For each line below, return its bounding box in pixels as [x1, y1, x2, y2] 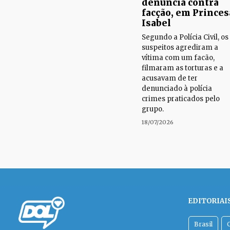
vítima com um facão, [142, 53, 215, 62]
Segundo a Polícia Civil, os [142, 32, 228, 42]
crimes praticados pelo [142, 94, 220, 103]
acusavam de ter [142, 73, 198, 83]
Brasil [194, 220, 213, 228]
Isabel [142, 17, 171, 29]
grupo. [142, 104, 164, 113]
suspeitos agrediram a [142, 43, 218, 52]
